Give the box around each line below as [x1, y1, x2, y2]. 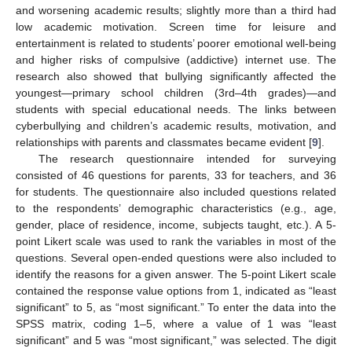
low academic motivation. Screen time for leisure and [16, 20, 336, 33]
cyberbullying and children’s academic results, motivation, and [16, 119, 336, 132]
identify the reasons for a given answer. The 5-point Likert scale [16, 267, 336, 280]
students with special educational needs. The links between [16, 102, 336, 115]
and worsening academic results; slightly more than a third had [16, 3, 336, 16]
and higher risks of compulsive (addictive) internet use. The [16, 53, 336, 66]
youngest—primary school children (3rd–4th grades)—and [16, 86, 336, 99]
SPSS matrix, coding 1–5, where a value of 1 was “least [16, 317, 336, 330]
